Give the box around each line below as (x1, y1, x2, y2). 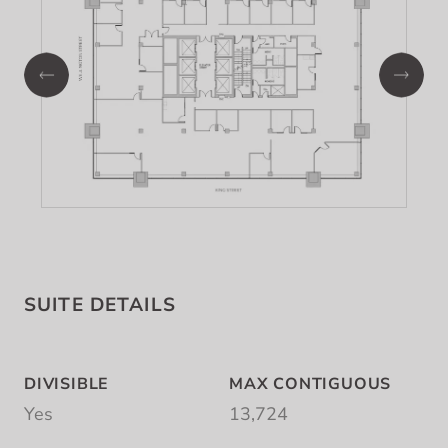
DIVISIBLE (24, 373, 110, 396)
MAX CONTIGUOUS (229, 373, 392, 396)
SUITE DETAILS (24, 292, 176, 319)
